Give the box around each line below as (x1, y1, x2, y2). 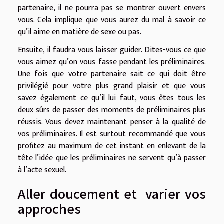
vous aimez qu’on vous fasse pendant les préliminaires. (18, 55, 206, 69)
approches (18, 199, 81, 218)
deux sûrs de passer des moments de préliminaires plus (18, 103, 206, 117)
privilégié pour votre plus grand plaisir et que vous (18, 79, 206, 93)
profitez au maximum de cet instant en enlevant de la (18, 139, 206, 153)
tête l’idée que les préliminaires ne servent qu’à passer (18, 151, 206, 165)
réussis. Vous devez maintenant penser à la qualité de (18, 115, 206, 129)
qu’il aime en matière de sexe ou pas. (18, 25, 141, 39)
